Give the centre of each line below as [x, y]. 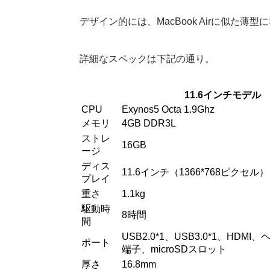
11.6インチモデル [223, 95]
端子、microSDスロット [174, 249]
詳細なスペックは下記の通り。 [147, 58]
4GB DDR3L [149, 123]
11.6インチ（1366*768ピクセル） [195, 172]
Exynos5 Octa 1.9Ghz [168, 109]
